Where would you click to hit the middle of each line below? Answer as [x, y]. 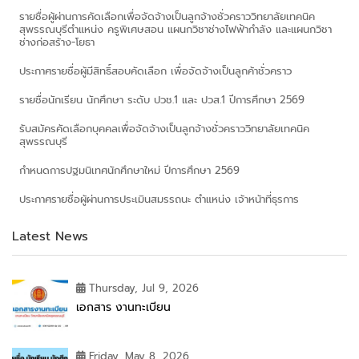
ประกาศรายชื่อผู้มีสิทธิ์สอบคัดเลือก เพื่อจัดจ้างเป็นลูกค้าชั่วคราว [155, 71]
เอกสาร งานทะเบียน [123, 307]
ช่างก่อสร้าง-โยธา [57, 42]
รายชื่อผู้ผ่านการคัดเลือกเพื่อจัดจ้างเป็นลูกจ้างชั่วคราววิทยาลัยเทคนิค [167, 16]
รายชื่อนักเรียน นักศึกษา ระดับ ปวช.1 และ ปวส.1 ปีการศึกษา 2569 [162, 99]
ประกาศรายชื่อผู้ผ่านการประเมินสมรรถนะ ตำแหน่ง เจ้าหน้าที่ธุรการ [159, 199]
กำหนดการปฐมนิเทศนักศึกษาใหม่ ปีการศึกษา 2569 [129, 170]
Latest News [50, 236]
